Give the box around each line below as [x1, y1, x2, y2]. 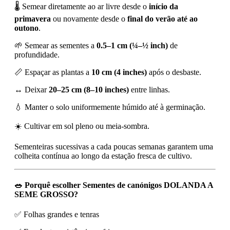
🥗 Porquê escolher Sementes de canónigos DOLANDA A [14, 180, 213, 189]
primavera [14, 14, 51, 23]
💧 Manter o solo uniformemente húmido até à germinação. [14, 102, 205, 111]
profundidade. [14, 50, 60, 59]
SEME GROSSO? [14, 189, 78, 199]
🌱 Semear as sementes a [14, 41, 97, 50]
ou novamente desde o [51, 14, 127, 23]
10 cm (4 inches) [91, 67, 147, 76]
